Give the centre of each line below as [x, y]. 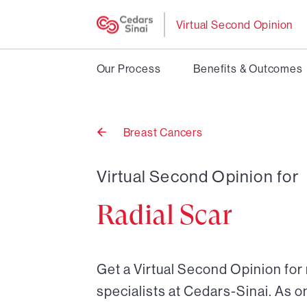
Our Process [128, 69]
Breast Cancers [163, 132]
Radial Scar [164, 214]
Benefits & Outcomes [248, 69]
